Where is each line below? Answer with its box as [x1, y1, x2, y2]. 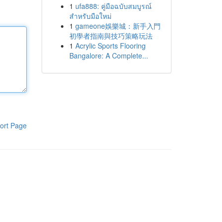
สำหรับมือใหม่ [69, 11, 111, 21]
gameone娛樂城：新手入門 [75, 21, 161, 31]
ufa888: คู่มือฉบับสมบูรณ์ [75, 1, 152, 11]
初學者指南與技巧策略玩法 [69, 31, 153, 41]
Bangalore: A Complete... [69, 51, 148, 60]
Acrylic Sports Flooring [75, 41, 146, 51]
